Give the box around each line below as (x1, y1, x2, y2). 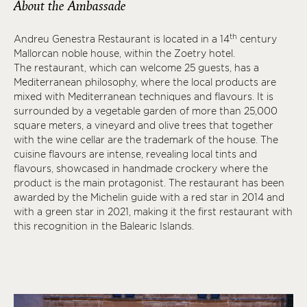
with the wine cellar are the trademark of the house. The (14, 134, 278, 145)
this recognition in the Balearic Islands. (14, 220, 194, 232)
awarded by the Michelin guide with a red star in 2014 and (14, 191, 284, 203)
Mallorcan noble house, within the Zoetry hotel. (14, 47, 238, 59)
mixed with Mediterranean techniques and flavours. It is (14, 90, 273, 102)
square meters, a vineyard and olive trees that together (14, 119, 273, 131)
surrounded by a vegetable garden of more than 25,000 (14, 105, 278, 116)
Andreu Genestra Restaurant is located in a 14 (14, 33, 230, 45)
